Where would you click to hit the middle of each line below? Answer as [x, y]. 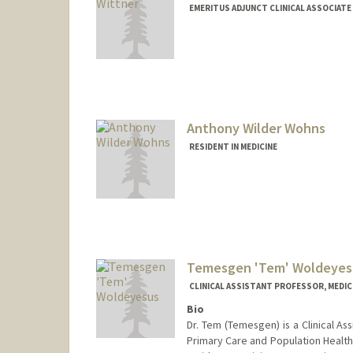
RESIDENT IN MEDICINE [233, 147]
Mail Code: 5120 [224, 201]
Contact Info [221, 186]
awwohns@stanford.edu [245, 217]
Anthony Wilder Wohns [256, 128]
